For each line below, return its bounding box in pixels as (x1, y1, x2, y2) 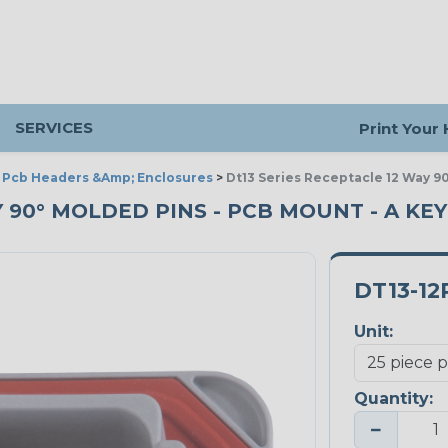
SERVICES (15, 118, 93, 137)
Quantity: (353, 389, 433, 409)
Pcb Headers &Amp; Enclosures (2, 170, 213, 185)
